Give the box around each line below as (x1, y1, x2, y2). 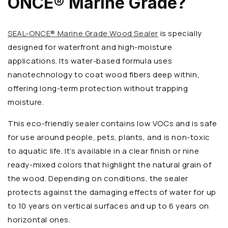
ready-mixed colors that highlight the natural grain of (8, 159, 212, 170)
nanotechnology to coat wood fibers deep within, (8, 69, 200, 80)
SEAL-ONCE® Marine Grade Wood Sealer (8, 28, 159, 39)
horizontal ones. (8, 214, 71, 225)
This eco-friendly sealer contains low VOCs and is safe (8, 118, 217, 129)
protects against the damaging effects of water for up (8, 187, 216, 198)
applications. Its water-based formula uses (8, 55, 173, 67)
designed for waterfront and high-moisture (8, 42, 173, 53)
